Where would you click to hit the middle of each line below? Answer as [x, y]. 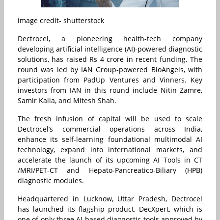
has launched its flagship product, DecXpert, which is [110, 209]
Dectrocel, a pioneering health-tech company [110, 39]
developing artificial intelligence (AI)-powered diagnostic [110, 49]
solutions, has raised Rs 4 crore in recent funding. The [110, 59]
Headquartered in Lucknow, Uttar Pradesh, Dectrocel [110, 199]
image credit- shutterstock [61, 21]
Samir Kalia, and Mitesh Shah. [68, 101]
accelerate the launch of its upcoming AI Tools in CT [110, 160]
